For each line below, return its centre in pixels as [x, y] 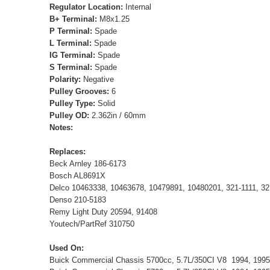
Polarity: [65, 79]
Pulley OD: [69, 115]
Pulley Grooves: [79, 91]
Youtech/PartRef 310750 [92, 224]
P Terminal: [71, 31]
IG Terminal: [72, 55]
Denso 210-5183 [78, 199]
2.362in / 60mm [118, 115]
